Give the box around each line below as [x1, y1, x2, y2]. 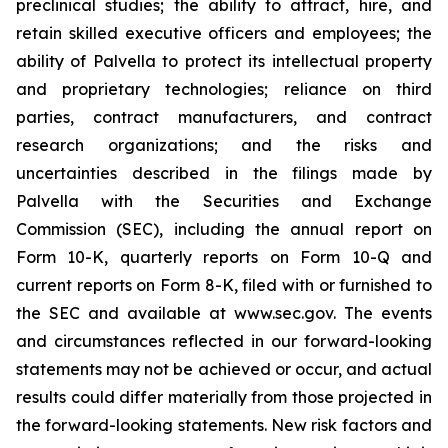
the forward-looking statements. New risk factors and [16, 415, 432, 435]
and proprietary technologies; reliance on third [16, 79, 432, 99]
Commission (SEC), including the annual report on [16, 219, 432, 239]
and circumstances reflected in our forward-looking [16, 331, 432, 351]
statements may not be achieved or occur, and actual [16, 359, 432, 379]
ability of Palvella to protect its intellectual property [16, 51, 432, 71]
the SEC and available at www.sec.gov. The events [16, 303, 432, 323]
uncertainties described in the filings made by [16, 163, 432, 183]
